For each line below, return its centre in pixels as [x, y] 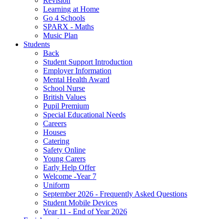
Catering [56, 141]
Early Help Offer [69, 167]
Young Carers [64, 159]
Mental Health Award [76, 79]
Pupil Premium [66, 106]
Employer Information [77, 71]
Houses [55, 132]
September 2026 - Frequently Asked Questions [115, 194]
